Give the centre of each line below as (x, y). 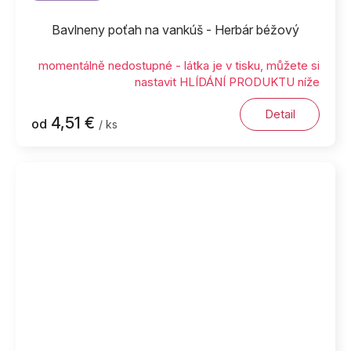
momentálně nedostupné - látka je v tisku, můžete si (179, 65)
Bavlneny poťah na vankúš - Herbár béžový (175, 29)
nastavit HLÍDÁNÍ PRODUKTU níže (227, 81)
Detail (280, 114)
